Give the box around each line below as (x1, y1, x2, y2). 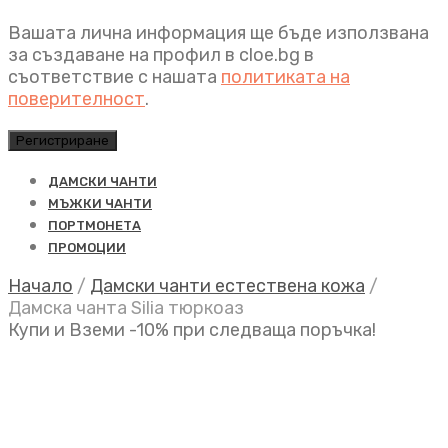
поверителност (8, 88, 145, 110)
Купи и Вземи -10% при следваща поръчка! (8, 319, 376, 341)
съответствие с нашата (8, 66, 221, 88)
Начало (8, 275, 73, 297)
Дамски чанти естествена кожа (90, 275, 365, 297)
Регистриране (16, 133, 109, 148)
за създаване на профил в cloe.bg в (8, 44, 314, 66)
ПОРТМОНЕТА (48, 218, 141, 233)
